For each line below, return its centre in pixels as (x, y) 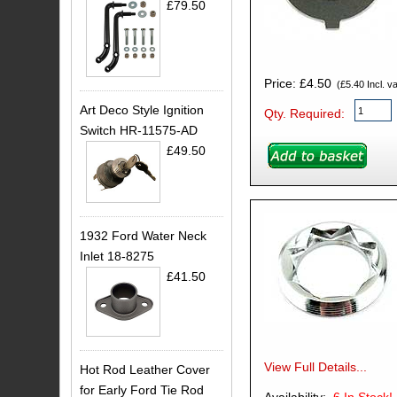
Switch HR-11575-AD (139, 131)
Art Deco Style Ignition (142, 110)
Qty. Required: (304, 113)
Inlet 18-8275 (117, 256)
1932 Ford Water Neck (144, 235)
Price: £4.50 (297, 83)
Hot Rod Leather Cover (145, 370)
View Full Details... (315, 367)
